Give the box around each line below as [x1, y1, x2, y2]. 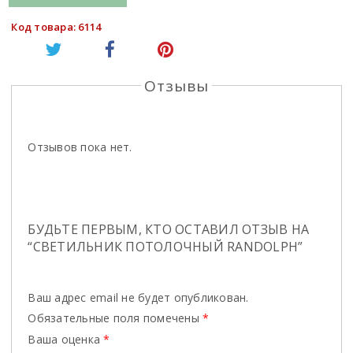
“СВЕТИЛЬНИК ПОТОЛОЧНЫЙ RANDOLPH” [28, 237, 303, 255]
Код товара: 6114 [11, 19, 102, 34]
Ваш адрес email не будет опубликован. [28, 289, 249, 305]
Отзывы [144, 75, 209, 96]
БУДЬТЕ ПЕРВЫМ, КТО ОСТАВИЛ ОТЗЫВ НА [28, 220, 310, 238]
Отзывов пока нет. [28, 139, 132, 154]
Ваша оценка [28, 331, 104, 347]
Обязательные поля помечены [28, 310, 203, 325]
